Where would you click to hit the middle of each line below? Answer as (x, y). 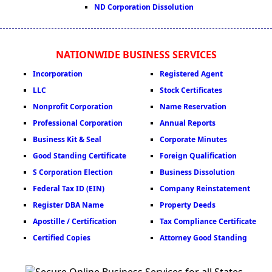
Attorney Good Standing (203, 238)
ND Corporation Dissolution (144, 7)
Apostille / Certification (75, 221)
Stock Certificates (191, 90)
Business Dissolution (197, 172)
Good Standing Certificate (80, 156)
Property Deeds (188, 205)
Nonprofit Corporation (73, 107)
